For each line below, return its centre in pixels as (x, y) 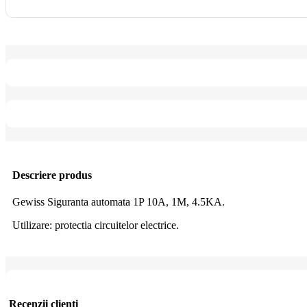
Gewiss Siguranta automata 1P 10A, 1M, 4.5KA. (119, 202)
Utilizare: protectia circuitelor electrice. (96, 225)
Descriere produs (52, 175)
